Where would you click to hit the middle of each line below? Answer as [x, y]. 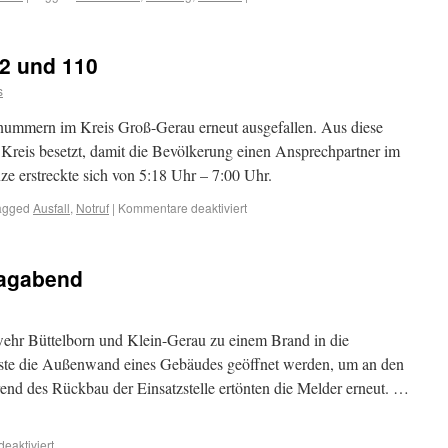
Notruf [92, 207]
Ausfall [51, 207]
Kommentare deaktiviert [182, 207]
